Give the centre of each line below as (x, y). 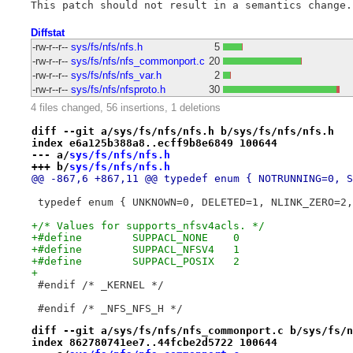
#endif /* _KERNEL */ (123, 284)
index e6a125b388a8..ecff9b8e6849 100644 (154, 143)
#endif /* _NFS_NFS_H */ (132, 308)
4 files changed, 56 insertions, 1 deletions (125, 108)
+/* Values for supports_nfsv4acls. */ (148, 225)
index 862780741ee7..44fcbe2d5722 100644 (154, 342)
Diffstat (47, 32)
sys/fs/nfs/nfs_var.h (116, 75)
